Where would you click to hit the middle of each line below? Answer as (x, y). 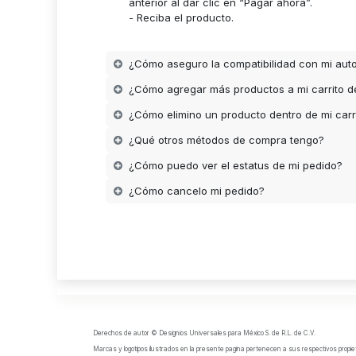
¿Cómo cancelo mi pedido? (197, 190)
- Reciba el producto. (182, 18)
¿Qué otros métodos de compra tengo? (227, 139)
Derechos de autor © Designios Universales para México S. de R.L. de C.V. (209, 333)
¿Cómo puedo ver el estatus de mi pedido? (236, 165)
